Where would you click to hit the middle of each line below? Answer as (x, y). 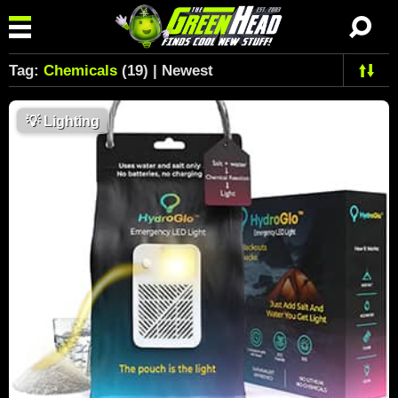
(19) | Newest (165, 71)
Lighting (70, 121)
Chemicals (80, 71)
